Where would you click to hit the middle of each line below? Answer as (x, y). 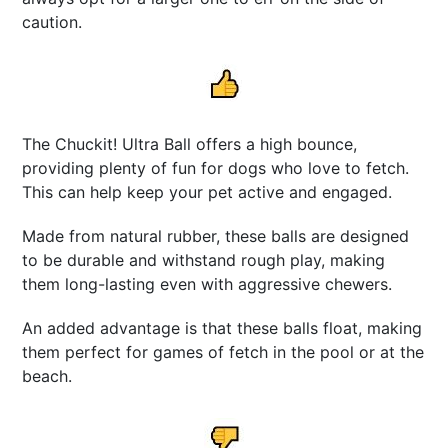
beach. (47, 376)
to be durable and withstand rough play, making (204, 260)
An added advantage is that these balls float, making (222, 328)
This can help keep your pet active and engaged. (207, 192)
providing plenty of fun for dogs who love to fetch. (216, 168)
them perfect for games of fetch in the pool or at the (223, 352)
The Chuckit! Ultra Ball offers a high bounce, (190, 144)
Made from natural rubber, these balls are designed (216, 236)
